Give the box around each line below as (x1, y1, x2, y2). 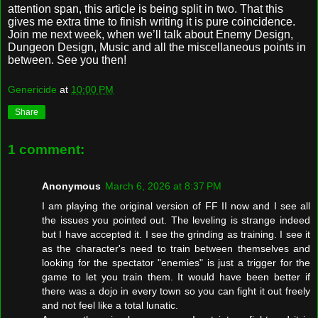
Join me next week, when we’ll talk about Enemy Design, (8, 28, 293, 40)
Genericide (8, 84, 57, 96)
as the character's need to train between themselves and (42, 243, 310, 255)
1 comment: (8, 141, 84, 157)
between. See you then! (8, 53, 126, 66)
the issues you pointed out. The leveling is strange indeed (42, 214, 310, 226)
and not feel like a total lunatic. (42, 300, 178, 312)
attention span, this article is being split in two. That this (8, 2, 283, 15)
